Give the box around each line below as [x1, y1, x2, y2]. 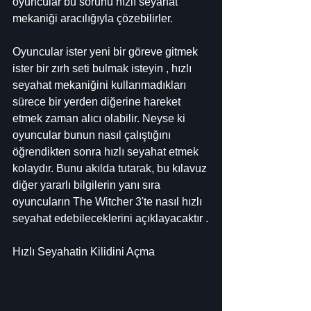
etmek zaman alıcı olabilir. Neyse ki [12, 112, 188, 125]
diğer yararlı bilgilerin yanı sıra [12, 179, 163, 192]
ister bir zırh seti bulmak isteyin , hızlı [12, 62, 194, 75]
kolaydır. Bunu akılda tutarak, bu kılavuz [12, 162, 210, 175]
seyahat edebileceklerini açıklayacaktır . [12, 212, 208, 225]
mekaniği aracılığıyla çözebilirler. [12, 12, 173, 25]
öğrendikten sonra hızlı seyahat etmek [12, 146, 201, 158]
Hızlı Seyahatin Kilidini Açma [12, 246, 155, 258]
